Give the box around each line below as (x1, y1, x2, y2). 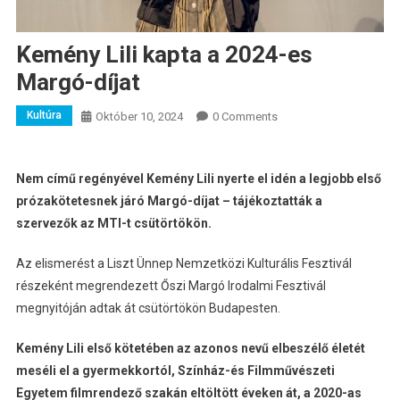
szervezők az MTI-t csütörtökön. (15, 216, 212, 231)
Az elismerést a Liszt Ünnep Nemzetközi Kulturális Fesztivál (15, 256, 352, 271)
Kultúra (26, 109, 62, 122)
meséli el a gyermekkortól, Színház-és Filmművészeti (15, 363, 335, 379)
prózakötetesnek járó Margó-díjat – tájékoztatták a (15, 194, 322, 209)
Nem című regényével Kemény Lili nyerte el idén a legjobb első (15, 171, 381, 187)
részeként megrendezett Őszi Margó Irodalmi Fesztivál (15, 279, 326, 294)
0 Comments (212, 110, 278, 124)
